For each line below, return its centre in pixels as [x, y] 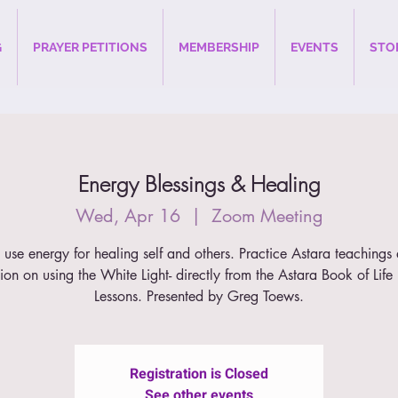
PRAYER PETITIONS [90, 47]
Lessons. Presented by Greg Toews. [199, 296]
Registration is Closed [199, 374]
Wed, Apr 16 [127, 215]
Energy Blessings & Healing [199, 184]
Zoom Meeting [267, 215]
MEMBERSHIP [219, 47]
